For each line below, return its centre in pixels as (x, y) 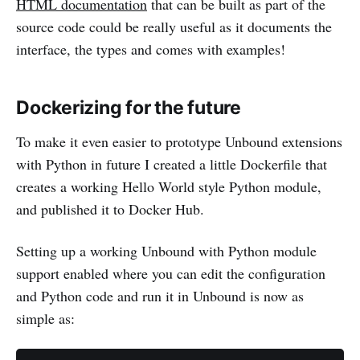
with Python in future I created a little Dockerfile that (172, 164)
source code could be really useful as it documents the (174, 27)
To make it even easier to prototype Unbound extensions (179, 142)
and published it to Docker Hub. (110, 209)
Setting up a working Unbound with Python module (166, 251)
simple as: (45, 319)
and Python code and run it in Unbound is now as (160, 296)
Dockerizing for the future (129, 108)
